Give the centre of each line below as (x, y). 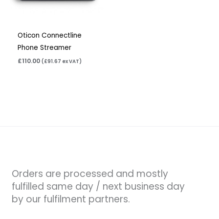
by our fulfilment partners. (71, 199)
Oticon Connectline (50, 36)
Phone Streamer (45, 48)
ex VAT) (72, 62)
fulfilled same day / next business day (98, 187)
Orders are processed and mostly (90, 174)
